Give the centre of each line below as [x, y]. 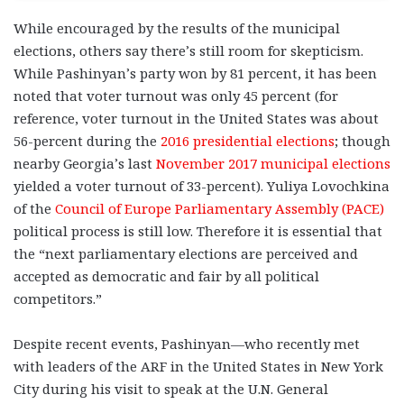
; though [363, 141]
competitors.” [58, 299]
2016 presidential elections [248, 141]
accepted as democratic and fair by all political [166, 276]
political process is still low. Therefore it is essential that [198, 231]
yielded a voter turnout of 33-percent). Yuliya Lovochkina [202, 186]
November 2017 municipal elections [273, 164]
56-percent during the [87, 141]
